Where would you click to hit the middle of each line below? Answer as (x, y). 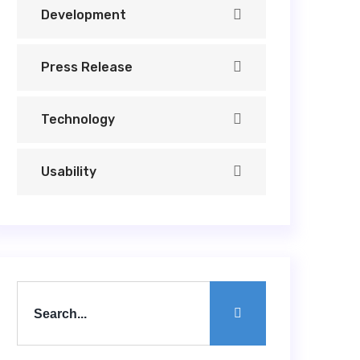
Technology (78, 119)
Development (84, 15)
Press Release (87, 67)
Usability (69, 172)
